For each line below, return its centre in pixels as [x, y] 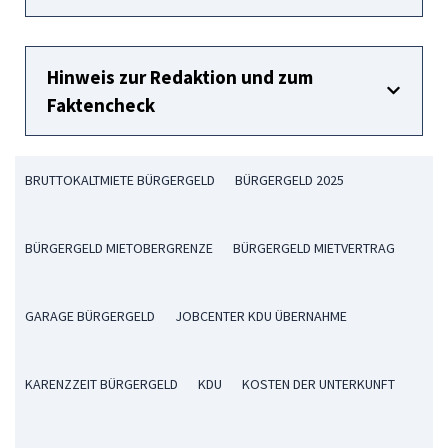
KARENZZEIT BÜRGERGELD [101, 383]
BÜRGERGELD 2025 [289, 179]
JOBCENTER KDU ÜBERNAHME [261, 315]
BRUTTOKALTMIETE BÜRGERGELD [120, 179]
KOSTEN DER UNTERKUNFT [318, 383]
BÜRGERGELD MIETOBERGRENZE [119, 247]
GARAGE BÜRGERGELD [90, 315]
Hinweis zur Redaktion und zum [180, 76]
